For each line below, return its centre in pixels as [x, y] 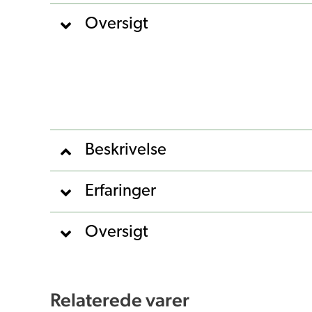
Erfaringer [120, 191]
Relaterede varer [120, 299]
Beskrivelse [126, 150]
